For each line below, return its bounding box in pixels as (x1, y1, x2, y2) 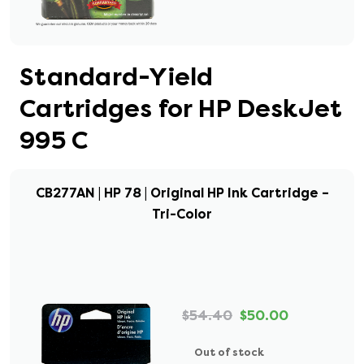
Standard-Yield (19, 62, 214, 93)
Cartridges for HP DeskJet (19, 93, 343, 124)
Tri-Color (152, 206, 212, 223)
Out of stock (194, 345, 264, 359)
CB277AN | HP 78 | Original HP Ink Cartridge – (35, 184, 329, 201)
